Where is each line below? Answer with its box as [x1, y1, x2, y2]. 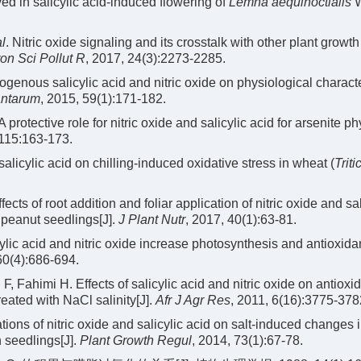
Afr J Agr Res [156, 293, 230, 307]
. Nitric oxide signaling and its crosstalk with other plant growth [6, 35, 359, 49]
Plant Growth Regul [80, 334, 192, 347]
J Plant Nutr [118, 213, 185, 226]
